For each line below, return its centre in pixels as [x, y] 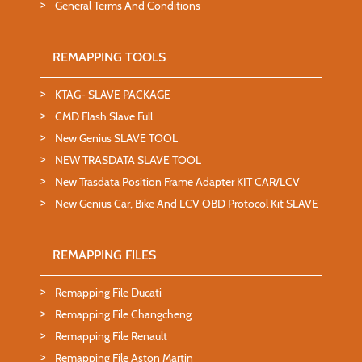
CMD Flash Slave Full [104, 116]
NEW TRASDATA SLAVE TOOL [128, 160]
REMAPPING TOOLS [109, 57]
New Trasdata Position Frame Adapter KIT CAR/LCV [177, 181]
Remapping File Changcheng [123, 314]
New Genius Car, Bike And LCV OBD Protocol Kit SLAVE [187, 203]
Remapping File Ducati [108, 292]
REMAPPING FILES [104, 255]
